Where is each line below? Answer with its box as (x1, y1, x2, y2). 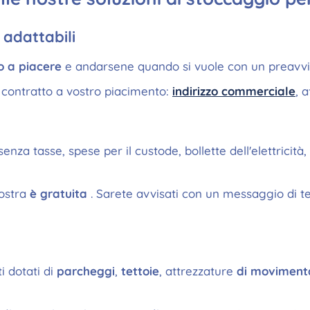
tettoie (121, 264, 159, 278)
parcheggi (57, 264, 115, 278)
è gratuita (30, 186, 91, 201)
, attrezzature (159, 264, 237, 278)
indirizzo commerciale (172, 84, 295, 98)
